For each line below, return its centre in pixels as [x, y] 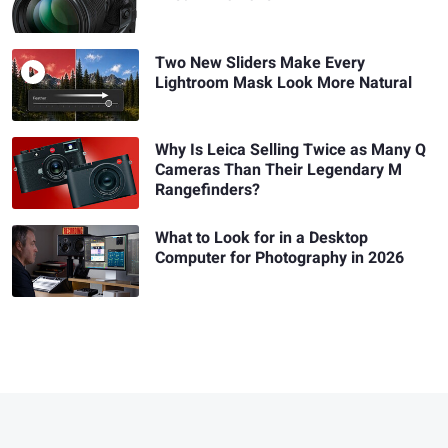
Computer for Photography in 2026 [280, 258]
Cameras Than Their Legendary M [279, 170]
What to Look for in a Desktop [262, 238]
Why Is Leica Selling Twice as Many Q [291, 150]
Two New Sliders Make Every [260, 62]
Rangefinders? [208, 190]
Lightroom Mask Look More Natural [284, 82]
